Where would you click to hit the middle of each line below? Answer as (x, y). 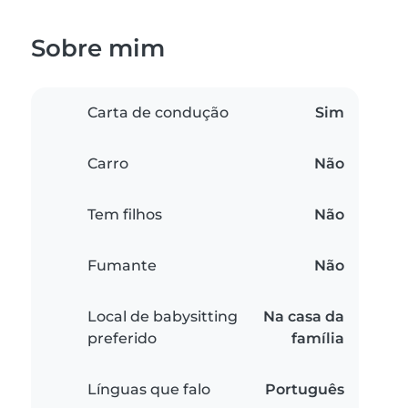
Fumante (122, 266)
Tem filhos (125, 215)
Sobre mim (98, 48)
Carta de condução (158, 113)
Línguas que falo (149, 390)
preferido (122, 339)
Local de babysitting (163, 317)
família (318, 339)
